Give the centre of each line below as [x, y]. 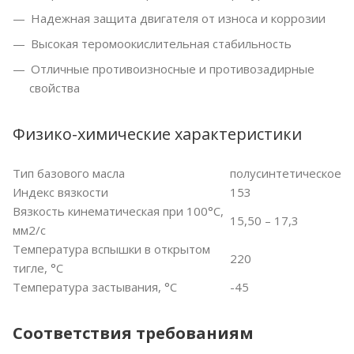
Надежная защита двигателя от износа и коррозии [178, 19]
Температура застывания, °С [95, 287]
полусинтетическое [286, 173]
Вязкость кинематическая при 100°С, [118, 211]
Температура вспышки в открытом [111, 249]
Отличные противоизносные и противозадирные [173, 69]
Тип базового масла [69, 173]
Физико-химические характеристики [157, 134]
